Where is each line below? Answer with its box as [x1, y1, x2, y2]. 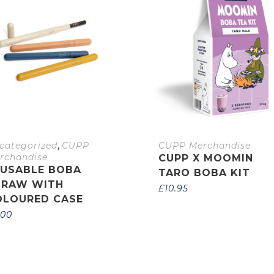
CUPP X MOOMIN [158, 152, 253, 164]
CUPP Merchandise [158, 139, 251, 151]
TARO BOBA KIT [158, 166, 250, 179]
